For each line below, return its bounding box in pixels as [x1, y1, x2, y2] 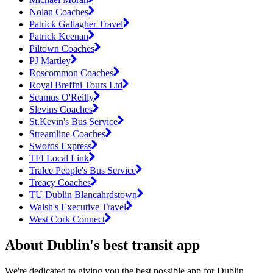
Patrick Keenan [29, 30, 88, 41]
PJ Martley [29, 55, 71, 66]
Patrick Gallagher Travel [29, 18, 123, 29]
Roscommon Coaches [29, 67, 113, 78]
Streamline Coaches [29, 128, 105, 139]
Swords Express [29, 140, 91, 151]
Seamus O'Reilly [29, 91, 94, 102]
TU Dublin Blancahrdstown [29, 189, 137, 200]
